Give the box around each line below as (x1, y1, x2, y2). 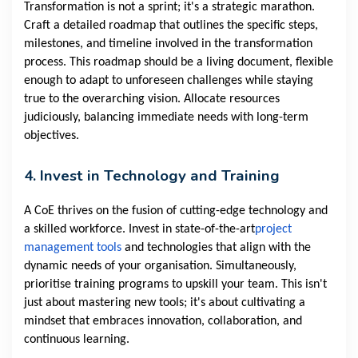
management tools (24, 241, 121, 255)
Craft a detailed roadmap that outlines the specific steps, (24, 19, 318, 33)
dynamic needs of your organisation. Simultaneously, (24, 260, 296, 273)
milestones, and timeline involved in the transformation (24, 38, 312, 51)
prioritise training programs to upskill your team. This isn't (24, 278, 327, 292)
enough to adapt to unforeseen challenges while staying (24, 74, 313, 88)
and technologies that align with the (121, 241, 311, 255)
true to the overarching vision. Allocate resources (24, 93, 280, 106)
